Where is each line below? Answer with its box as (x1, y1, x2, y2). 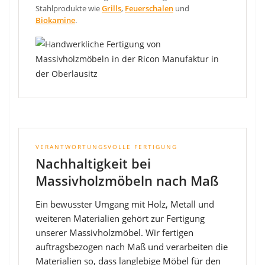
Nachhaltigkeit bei (35, 154, 151, 172)
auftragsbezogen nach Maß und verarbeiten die (35, 241, 228, 253)
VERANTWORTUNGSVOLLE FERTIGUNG (35, 142, 177, 151)
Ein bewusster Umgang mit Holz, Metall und (35, 198, 214, 210)
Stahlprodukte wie (35, 2, 102, 14)
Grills (102, 2, 121, 14)
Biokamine (35, 14, 75, 25)
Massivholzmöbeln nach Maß (35, 171, 219, 189)
